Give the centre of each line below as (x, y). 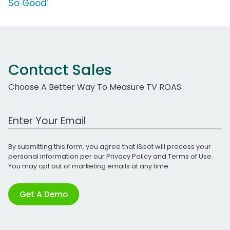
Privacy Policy (129, 156)
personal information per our (57, 156)
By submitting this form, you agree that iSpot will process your (110, 146)
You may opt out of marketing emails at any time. (89, 166)
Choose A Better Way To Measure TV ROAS (95, 87)
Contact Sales (60, 70)
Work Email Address (48, 115)
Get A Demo (44, 194)
